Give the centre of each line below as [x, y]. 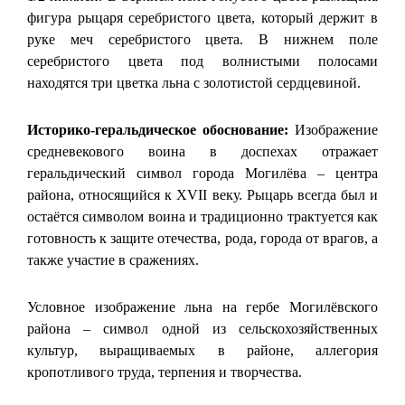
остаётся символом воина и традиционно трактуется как [202, 216]
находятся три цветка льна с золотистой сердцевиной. [194, 82]
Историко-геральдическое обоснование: [158, 129]
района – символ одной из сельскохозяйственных [202, 328]
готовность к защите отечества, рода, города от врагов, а [202, 238]
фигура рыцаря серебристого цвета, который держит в [202, 17]
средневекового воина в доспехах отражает [202, 151]
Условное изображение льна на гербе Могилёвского [202, 306]
